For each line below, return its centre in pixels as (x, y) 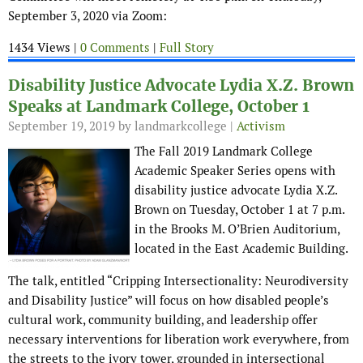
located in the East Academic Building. (241, 249)
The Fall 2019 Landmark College (224, 152)
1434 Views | (44, 48)
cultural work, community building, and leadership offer (163, 320)
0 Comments (115, 48)
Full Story (187, 48)
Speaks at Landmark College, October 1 (159, 107)
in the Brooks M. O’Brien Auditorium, (237, 229)
